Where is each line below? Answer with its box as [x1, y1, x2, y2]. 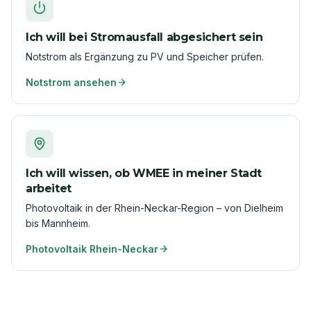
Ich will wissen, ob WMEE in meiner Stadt [26, 166, 262, 180]
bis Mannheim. [26, 217, 90, 229]
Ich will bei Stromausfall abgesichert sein [26, 30, 263, 44]
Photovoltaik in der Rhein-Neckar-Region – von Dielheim [26, 201, 283, 214]
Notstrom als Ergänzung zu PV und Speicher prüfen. [26, 50, 264, 62]
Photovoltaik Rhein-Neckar [26, 242, 158, 255]
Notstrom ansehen [26, 76, 117, 88]
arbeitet [26, 181, 72, 195]
